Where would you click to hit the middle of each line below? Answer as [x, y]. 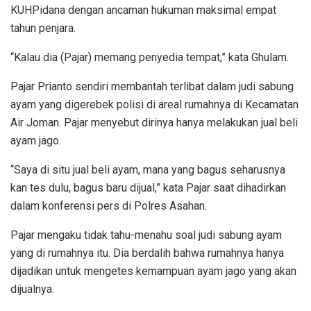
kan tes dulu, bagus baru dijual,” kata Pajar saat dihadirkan [148, 187]
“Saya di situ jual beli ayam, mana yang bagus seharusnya [148, 169]
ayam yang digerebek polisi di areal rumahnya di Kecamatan [154, 104]
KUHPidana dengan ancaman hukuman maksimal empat [143, 10]
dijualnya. [32, 289]
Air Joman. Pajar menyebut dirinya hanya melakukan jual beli [154, 122]
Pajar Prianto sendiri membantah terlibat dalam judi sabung [152, 86]
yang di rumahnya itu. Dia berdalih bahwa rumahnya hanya [147, 253]
